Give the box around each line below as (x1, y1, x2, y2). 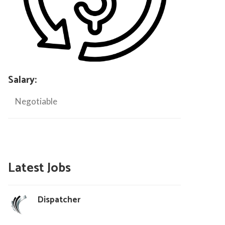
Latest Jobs (8, 157, 71, 179)
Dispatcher (37, 192, 80, 207)
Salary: (8, 71, 37, 88)
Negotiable (15, 95, 57, 106)
